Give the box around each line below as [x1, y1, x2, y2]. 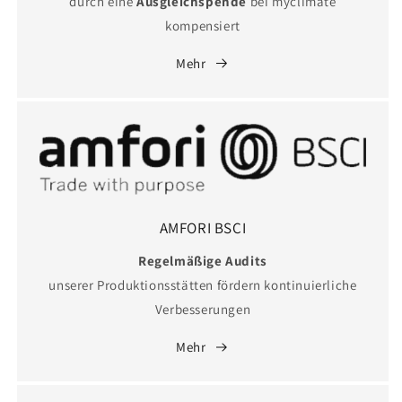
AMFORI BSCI [159, 218, 247, 239]
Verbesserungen [154, 301, 251, 319]
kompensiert [165, 16, 240, 34]
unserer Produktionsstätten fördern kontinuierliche [48, 276, 357, 294]
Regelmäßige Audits [138, 252, 267, 270]
